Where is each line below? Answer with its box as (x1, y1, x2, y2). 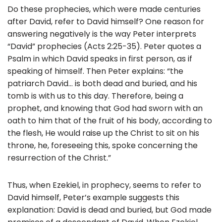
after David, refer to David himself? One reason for (7, 15, 204, 27)
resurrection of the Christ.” (7, 152, 111, 164)
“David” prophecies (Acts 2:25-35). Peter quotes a (7, 40, 201, 52)
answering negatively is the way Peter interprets (7, 28, 196, 40)
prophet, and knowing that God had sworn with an (7, 102, 203, 114)
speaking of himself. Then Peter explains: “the (7, 65, 183, 77)
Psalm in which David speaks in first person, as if (7, 53, 192, 64)
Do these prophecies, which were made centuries (7, 3, 201, 15)
